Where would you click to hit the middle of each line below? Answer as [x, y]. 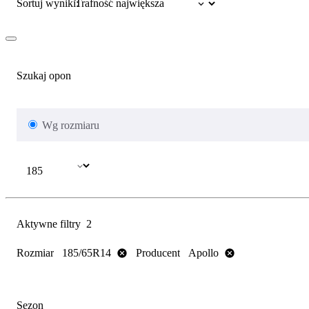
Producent [158, 252]
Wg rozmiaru [71, 125]
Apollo [203, 253]
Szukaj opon [44, 76]
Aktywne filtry [49, 223]
